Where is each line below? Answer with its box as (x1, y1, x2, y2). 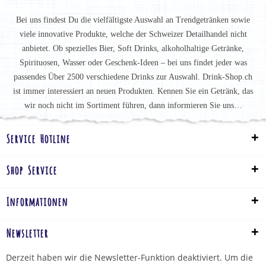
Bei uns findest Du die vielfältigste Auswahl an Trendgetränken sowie (16, 15, 250, 24)
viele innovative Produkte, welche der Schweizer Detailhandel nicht (19, 29, 247, 39)
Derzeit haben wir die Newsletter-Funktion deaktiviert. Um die (6, 251, 253, 263)
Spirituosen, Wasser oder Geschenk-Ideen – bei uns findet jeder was (19, 58, 247, 67)
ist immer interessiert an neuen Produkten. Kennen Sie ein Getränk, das (13, 86, 253, 96)
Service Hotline (6, 129, 70, 146)
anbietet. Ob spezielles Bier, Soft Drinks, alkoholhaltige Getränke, (22, 43, 244, 53)
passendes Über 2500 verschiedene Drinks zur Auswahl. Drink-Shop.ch (14, 72, 252, 81)
